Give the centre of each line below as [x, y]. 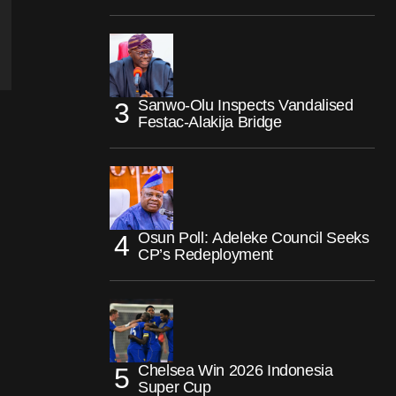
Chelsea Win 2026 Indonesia [236, 370]
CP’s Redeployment [208, 254]
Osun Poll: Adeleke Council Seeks [254, 237]
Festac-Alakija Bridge [210, 122]
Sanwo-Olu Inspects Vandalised [246, 105]
